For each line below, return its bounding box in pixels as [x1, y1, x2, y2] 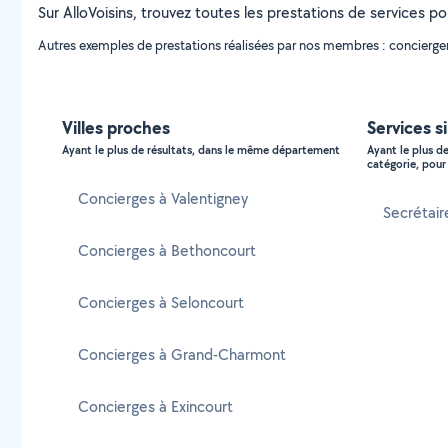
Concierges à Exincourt [78, 396, 233, 417]
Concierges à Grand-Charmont [78, 344, 286, 365]
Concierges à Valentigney [78, 188, 248, 209]
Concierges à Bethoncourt [78, 240, 256, 261]
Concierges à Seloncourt [78, 292, 244, 313]
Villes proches [62, 115, 170, 140]
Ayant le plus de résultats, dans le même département [62, 142, 340, 158]
